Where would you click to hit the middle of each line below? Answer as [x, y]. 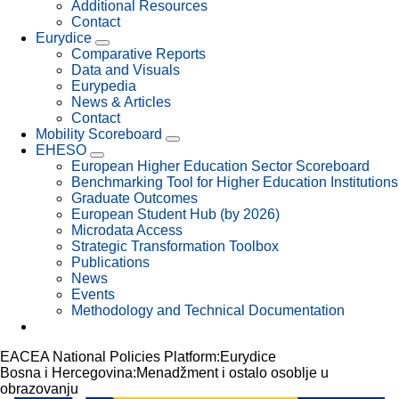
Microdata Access [127, 230]
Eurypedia [104, 85]
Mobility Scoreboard [99, 134]
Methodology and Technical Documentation [208, 310]
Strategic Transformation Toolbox [175, 246]
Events [93, 294]
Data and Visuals [126, 69]
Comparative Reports [138, 53]
